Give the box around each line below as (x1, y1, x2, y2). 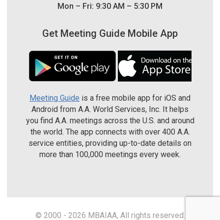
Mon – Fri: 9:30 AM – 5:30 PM (57, 1, 163, 11)
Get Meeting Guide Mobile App (42, 27, 178, 39)
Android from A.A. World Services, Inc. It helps (31, 104, 189, 114)
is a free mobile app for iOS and (80, 93, 191, 103)
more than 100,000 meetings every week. (39, 149, 181, 159)
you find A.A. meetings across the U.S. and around (26, 115, 194, 125)
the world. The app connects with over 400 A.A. (30, 127, 190, 137)
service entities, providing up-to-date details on (28, 138, 192, 148)
